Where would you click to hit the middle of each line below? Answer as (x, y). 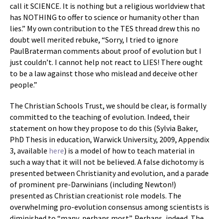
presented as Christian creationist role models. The (96, 196)
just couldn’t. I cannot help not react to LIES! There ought (106, 62)
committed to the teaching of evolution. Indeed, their (100, 117)
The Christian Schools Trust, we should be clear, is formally (108, 106)
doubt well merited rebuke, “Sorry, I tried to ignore (94, 40)
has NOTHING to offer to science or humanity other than (104, 17)
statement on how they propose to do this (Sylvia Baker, (104, 128)
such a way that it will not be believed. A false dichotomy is (107, 162)
